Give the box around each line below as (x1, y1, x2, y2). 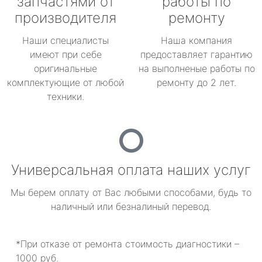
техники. (47, 91, 84, 102)
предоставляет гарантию (140, 49, 253, 60)
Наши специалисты (22, 35, 109, 46)
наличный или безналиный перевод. (51, 201, 211, 212)
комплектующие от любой (7, 77, 124, 88)
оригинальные (34, 63, 97, 74)
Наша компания (161, 35, 232, 46)
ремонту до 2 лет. (157, 77, 236, 88)
